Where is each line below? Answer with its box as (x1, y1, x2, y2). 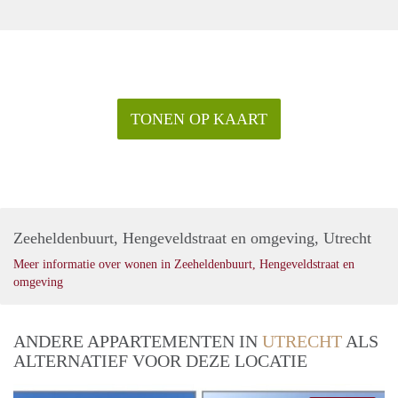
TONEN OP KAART (131, 109, 267, 128)
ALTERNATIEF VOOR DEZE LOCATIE (13, 350, 307, 370)
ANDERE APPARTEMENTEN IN (13, 330, 262, 351)
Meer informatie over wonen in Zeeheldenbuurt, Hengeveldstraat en (13, 257, 354, 271)
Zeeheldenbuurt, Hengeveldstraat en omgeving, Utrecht (13, 228, 371, 247)
